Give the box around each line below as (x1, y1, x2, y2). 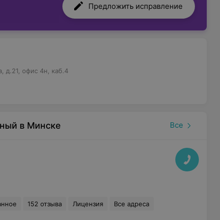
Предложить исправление (88, 1, 183, 11)
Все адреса (113, 200, 149, 208)
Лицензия (72, 200, 103, 208)
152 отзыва (27, 200, 62, 208)
